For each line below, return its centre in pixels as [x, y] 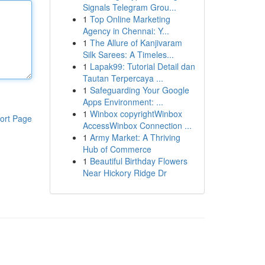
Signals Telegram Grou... [129, 7]
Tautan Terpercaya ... [123, 78]
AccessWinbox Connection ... [137, 125]
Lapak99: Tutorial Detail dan [142, 66]
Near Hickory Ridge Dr [125, 173]
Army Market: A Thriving [135, 137]
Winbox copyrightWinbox [136, 114]
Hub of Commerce [117, 149]
